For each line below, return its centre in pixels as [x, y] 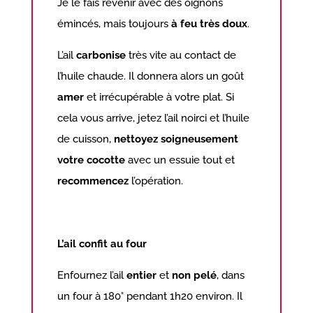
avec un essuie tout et [180, 160]
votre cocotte [92, 160]
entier [142, 276]
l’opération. [156, 181]
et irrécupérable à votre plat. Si [159, 97]
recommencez [93, 181]
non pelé [195, 276]
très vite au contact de [181, 56]
